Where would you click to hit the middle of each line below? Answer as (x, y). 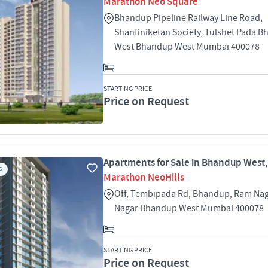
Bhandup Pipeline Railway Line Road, (188, 18)
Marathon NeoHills (144, 178)
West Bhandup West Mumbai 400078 (187, 47)
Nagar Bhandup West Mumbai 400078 (189, 208)
